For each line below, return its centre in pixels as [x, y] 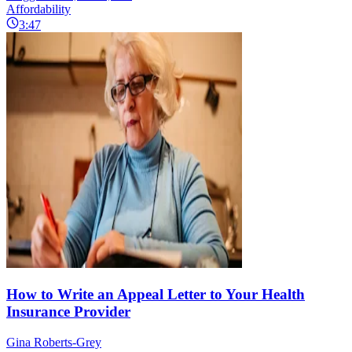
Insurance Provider [68, 312]
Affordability [38, 9]
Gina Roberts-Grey [54, 342]
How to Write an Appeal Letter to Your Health [156, 295]
